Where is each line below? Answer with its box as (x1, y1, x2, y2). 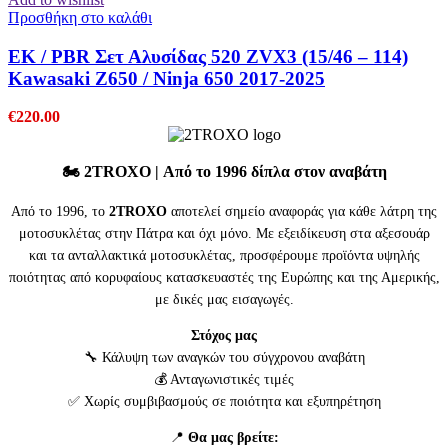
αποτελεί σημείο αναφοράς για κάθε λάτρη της (167, 204, 437, 220)
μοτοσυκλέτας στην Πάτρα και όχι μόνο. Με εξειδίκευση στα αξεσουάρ (18, 226, 430, 242)
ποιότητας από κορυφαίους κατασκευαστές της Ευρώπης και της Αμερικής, (8, 270, 440, 286)
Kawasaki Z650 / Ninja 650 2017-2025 (8, 67, 325, 89)
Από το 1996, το (11, 204, 109, 220)
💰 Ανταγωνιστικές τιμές (154, 372, 294, 388)
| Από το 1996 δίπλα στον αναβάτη (150, 163, 387, 181)
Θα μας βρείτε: (187, 430, 279, 446)
